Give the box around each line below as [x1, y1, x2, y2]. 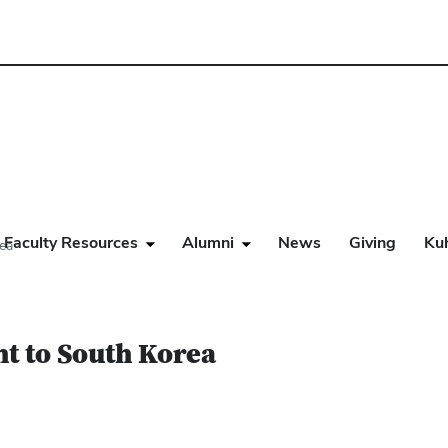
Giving [349, 232, 396, 253]
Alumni [182, 232, 234, 253]
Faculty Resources [4, 232, 138, 253]
